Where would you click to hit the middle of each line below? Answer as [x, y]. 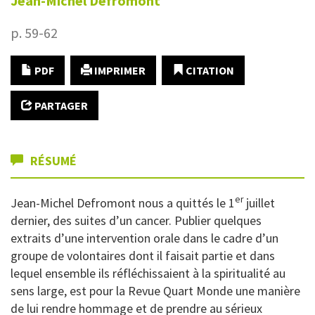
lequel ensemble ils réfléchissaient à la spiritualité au [148, 273]
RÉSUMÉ [52, 161]
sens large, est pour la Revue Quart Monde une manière [155, 291]
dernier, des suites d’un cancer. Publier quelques [136, 220]
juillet [259, 203]
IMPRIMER [119, 70]
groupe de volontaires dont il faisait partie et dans [143, 256]
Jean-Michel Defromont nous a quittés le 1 [123, 203]
